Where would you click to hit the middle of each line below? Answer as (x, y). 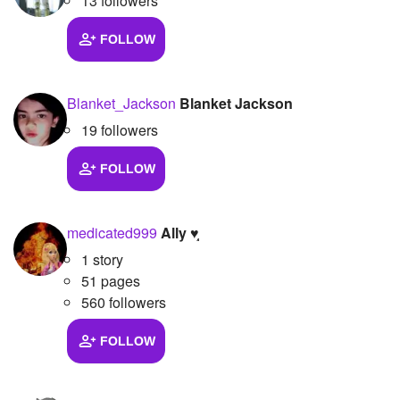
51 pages (111, 280)
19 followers (120, 129)
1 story (102, 259)
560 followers (124, 302)
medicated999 (112, 232)
